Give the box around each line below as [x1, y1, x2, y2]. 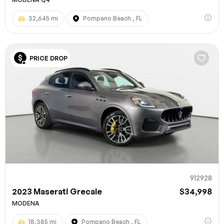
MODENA [12, 199, 39, 207]
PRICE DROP [29, 54, 67, 62]
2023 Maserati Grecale [12, 186, 102, 197]
